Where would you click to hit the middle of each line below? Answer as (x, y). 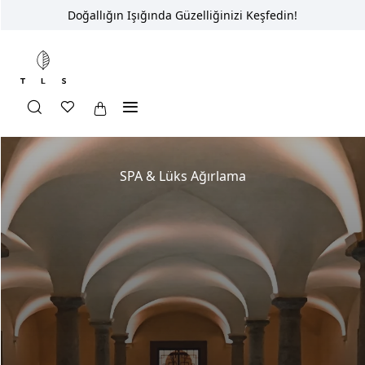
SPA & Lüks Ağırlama (182, 176)
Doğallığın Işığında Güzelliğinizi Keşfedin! (182, 15)
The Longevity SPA (182, 125)
